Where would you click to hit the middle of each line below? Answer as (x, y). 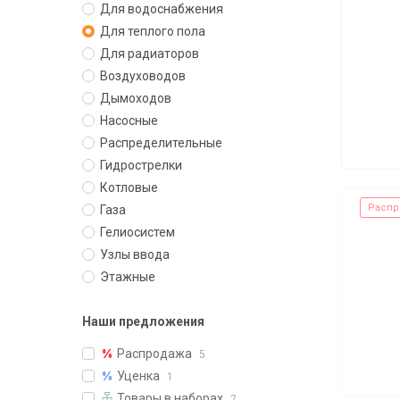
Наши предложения (143, 321)
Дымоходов (136, 98)
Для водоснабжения (162, 9)
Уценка (138, 376)
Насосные (129, 121)
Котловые (129, 187)
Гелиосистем (137, 232)
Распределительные (161, 143)
